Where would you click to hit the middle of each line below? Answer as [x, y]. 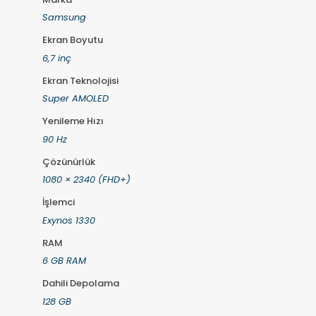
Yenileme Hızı [73, 121]
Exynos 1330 [68, 220]
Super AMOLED [75, 99]
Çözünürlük [68, 162]
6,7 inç [56, 58]
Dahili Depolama [80, 284]
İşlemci [58, 202]
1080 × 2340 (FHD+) [86, 180]
